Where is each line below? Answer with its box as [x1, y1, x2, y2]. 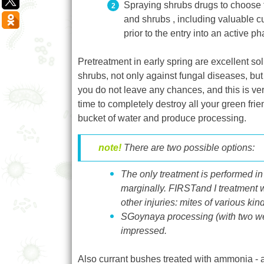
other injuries [121, 197, 175, 208]
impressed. [121, 226, 167, 236]
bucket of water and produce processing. [78, 113, 246, 124]
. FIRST [164, 183, 196, 194]
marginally [121, 183, 164, 194]
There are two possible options [121, 143, 252, 153]
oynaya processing [134, 212, 213, 222]
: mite [175, 197, 197, 208]
